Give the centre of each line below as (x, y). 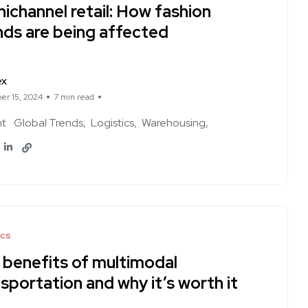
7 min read (74, 97)
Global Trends (48, 123)
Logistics (112, 123)
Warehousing (174, 123)
